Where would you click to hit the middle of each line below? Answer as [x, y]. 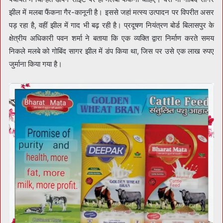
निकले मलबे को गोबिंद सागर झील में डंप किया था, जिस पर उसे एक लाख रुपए [111, 51]
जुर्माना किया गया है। [36, 64]
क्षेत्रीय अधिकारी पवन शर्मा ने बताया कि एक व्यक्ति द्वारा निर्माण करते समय [111, 38]
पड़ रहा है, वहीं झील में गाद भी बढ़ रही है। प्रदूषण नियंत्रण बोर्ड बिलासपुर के [111, 25]
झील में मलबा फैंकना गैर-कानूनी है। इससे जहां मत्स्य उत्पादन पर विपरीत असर [111, 12]
